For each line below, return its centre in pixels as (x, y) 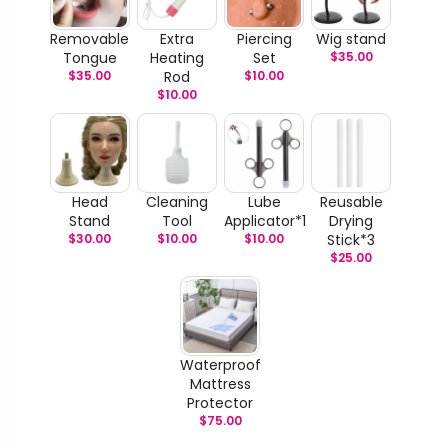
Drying (351, 220)
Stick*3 (351, 239)
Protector (220, 402)
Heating (176, 57)
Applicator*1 (265, 220)
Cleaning (176, 201)
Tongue (89, 57)
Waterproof (221, 364)
